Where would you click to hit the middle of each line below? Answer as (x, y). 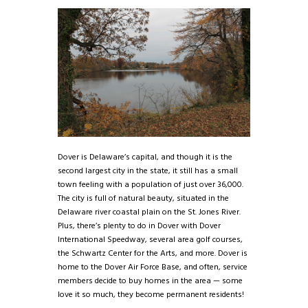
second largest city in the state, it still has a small (148, 172)
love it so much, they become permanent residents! (151, 295)
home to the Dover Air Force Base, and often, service (153, 268)
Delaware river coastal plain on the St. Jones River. (149, 213)
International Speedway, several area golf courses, (150, 240)
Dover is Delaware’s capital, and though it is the (145, 158)
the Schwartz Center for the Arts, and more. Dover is (153, 254)
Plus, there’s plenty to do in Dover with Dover (139, 227)
